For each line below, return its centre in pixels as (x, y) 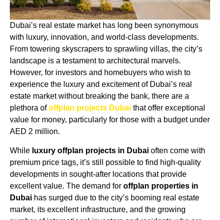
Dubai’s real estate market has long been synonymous (104, 26)
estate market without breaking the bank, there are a (99, 96)
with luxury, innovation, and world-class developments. (104, 37)
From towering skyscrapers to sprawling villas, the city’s (106, 49)
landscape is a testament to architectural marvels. (95, 61)
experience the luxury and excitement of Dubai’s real (101, 84)
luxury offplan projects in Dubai (90, 150)
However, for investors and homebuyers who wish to (100, 73)
